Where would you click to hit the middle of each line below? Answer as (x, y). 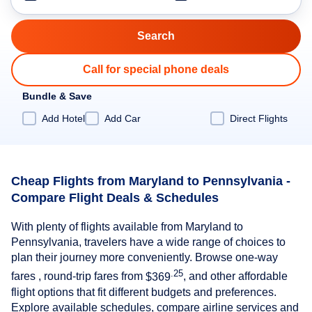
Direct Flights (259, 118)
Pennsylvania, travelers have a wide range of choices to (148, 242)
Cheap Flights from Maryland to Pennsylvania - (151, 181)
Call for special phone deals (156, 69)
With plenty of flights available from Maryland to (127, 227)
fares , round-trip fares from (78, 276)
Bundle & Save (57, 96)
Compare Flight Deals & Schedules (115, 197)
